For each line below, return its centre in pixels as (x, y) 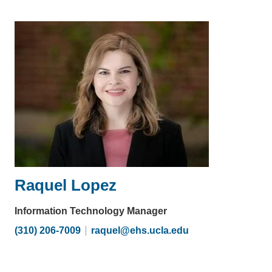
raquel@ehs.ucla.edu (140, 230)
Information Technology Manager (91, 211)
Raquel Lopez (66, 185)
